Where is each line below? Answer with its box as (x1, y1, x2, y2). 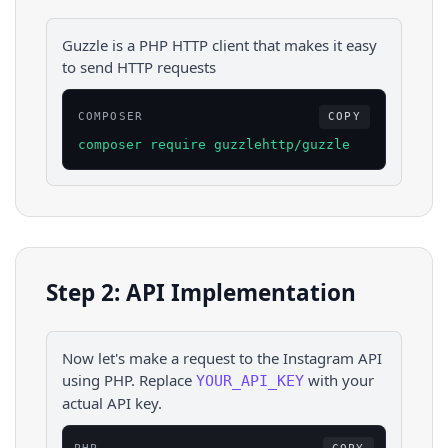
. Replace (131, 369, 192, 390)
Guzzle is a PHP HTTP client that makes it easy (62, 35, 377, 55)
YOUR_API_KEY (196, 371, 304, 390)
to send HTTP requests (62, 57, 216, 77)
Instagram (283, 347, 354, 368)
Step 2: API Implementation (46, 277, 356, 309)
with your (304, 369, 374, 390)
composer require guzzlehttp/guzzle (78, 137, 350, 153)
